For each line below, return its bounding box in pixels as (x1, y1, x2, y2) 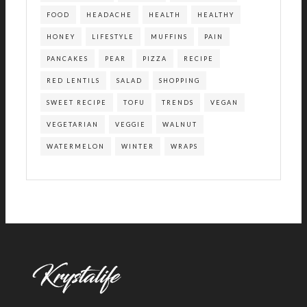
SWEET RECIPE (47, 98, 107, 106)
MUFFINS (151, 32, 188, 40)
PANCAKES (47, 54, 88, 62)
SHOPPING (159, 76, 200, 84)
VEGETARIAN (47, 120, 99, 128)
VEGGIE (115, 120, 146, 128)
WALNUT (162, 120, 197, 128)
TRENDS (162, 98, 194, 106)
